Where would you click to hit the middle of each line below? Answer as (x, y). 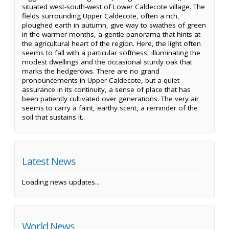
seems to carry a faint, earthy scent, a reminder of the (110, 108)
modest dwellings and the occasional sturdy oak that (107, 62)
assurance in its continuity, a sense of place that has (106, 90)
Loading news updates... (61, 182)
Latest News (49, 162)
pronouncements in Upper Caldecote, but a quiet (101, 81)
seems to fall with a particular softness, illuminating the (111, 53)
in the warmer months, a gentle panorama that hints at (111, 35)
